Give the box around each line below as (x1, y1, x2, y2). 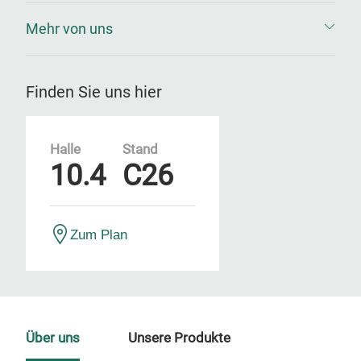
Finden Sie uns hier (26, 82, 162, 102)
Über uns (26, 330, 80, 346)
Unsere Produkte (128, 330, 230, 346)
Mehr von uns (26, 20, 113, 37)
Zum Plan (70, 227, 127, 242)
